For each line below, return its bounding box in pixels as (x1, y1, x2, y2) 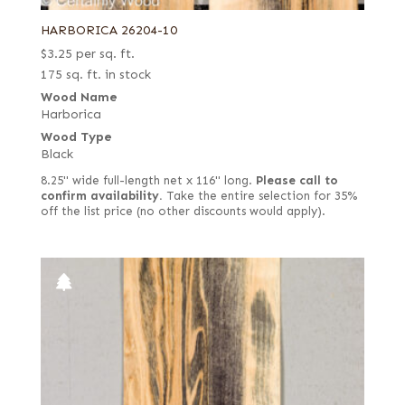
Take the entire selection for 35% (162, 189, 357, 204)
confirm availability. (40, 189, 163, 204)
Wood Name (40, 89, 118, 106)
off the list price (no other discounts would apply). (40, 204, 325, 220)
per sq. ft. (75, 46, 135, 62)
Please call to (255, 174, 338, 189)
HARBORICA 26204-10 (40, 23, 177, 39)
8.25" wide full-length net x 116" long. (40, 174, 256, 189)
